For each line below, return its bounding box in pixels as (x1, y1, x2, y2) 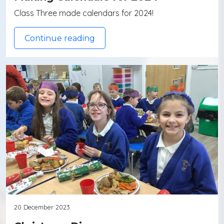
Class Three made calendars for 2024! (14, 7, 153, 18)
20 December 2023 (14, 202, 70, 211)
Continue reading (24, 33, 95, 43)
